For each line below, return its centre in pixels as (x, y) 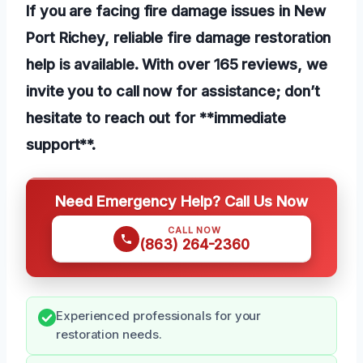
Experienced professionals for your (159, 316)
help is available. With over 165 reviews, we (177, 64)
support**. (61, 144)
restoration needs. (109, 334)
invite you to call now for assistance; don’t (173, 90)
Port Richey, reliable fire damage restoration (179, 37)
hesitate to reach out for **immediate (156, 117)
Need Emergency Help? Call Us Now (181, 201)
